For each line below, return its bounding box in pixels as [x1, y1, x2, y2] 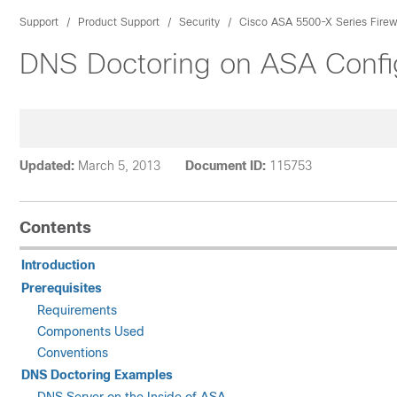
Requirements [37, 303, 117, 317]
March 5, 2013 [78, 159, 160, 173]
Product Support [78, 16, 160, 28]
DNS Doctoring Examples [21, 368, 173, 382]
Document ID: [185, 159, 266, 173]
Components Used [37, 324, 144, 339]
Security [179, 16, 220, 28]
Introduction [21, 258, 95, 272]
